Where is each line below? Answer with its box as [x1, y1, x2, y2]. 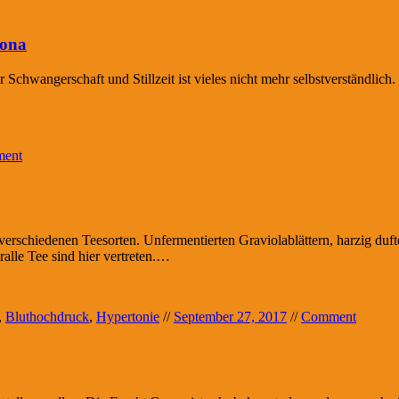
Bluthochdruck [5, 309, 89, 325]
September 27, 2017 [174, 309, 287, 325]
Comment [301, 309, 356, 325]
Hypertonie [96, 309, 159, 325]
